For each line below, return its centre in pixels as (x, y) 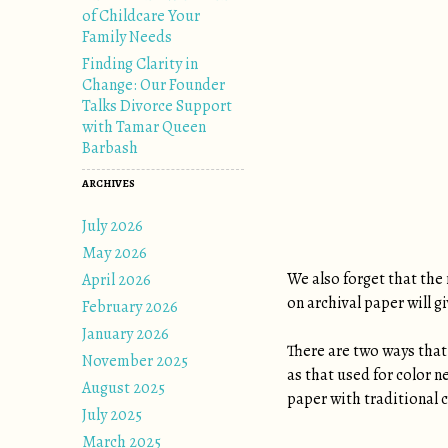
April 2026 (116, 280)
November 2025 (135, 361)
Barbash (110, 148)
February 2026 (130, 307)
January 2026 (125, 334)
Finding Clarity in (140, 64)
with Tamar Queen (144, 127)
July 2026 (112, 226)
